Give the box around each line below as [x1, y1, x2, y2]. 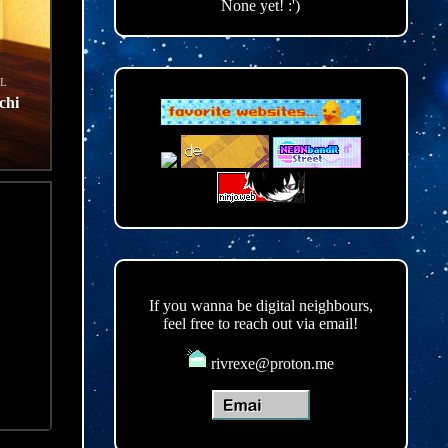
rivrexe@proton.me [207, 355, 335, 373]
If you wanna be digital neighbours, [148, 297, 373, 315]
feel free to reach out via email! [163, 315, 359, 333]
